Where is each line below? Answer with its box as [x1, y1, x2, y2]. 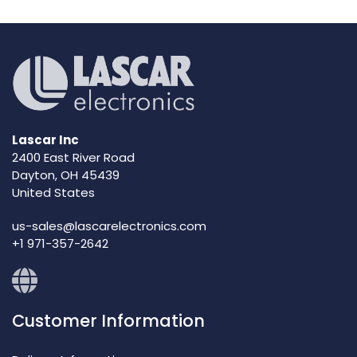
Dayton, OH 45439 [12, 167, 120, 184]
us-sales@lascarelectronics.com [12, 217, 206, 234]
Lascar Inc [12, 131, 79, 149]
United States [12, 184, 95, 202]
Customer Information [12, 309, 205, 333]
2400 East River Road [12, 149, 135, 167]
